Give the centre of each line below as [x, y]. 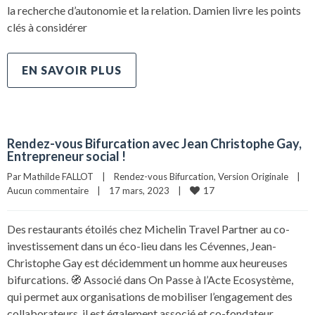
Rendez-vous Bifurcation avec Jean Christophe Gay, [154, 143]
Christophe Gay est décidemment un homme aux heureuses [147, 263]
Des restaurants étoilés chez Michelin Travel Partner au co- [148, 229]
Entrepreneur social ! [66, 156]
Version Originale [253, 176]
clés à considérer [47, 27]
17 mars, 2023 [143, 191]
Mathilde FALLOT [58, 176]
